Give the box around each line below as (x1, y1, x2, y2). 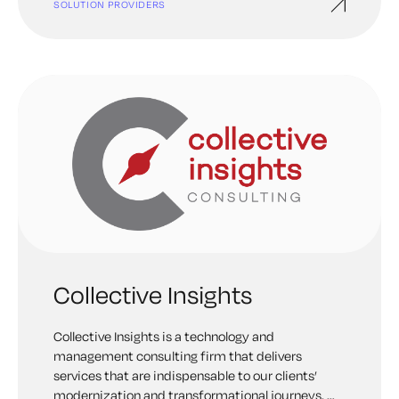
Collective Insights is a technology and (53, 328, 274, 345)
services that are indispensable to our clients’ (53, 367, 317, 384)
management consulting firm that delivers (53, 347, 302, 364)
